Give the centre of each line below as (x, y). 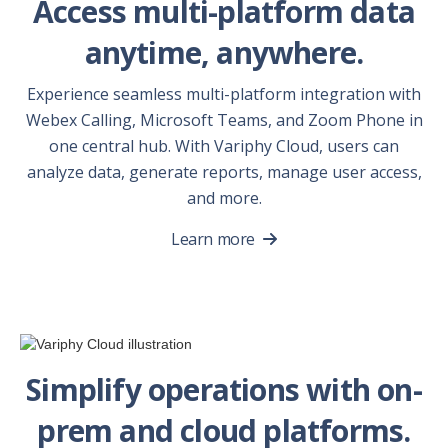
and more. (224, 197)
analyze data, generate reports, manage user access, (224, 171)
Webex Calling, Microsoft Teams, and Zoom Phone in (224, 119)
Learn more (213, 238)
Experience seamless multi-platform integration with (224, 93)
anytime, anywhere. (224, 52)
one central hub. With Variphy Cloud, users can (224, 145)
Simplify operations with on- (224, 389)
